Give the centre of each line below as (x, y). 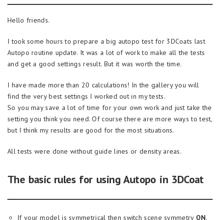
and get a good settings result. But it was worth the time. (95, 64)
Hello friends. (29, 20)
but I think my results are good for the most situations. (91, 130)
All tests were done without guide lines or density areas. (95, 151)
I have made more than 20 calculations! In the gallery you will (103, 85)
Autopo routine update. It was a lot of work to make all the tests (106, 53)
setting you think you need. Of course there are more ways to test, (110, 119)
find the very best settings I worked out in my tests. (86, 96)
